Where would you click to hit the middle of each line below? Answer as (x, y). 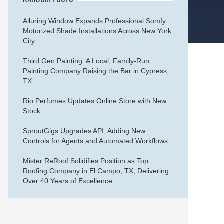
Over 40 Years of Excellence (68, 181)
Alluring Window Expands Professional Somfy (94, 21)
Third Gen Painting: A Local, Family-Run (86, 61)
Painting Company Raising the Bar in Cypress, (96, 71)
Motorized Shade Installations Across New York (97, 31)
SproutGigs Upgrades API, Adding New (84, 131)
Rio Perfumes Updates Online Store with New (95, 101)
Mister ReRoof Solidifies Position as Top (86, 161)
